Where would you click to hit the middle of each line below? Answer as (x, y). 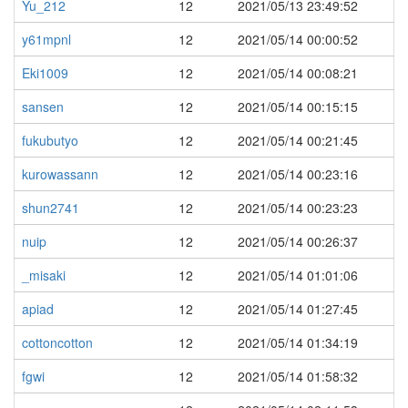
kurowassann (60, 174)
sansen (43, 107)
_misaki (44, 275)
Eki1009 (45, 73)
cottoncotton (57, 342)
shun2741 (51, 208)
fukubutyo (50, 140)
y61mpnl (46, 39)
